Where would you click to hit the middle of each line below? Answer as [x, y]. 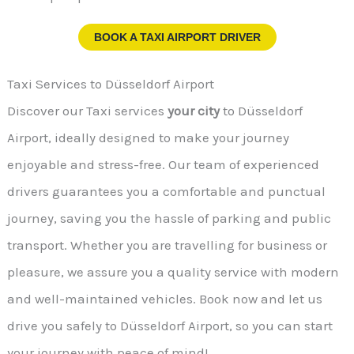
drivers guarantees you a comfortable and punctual [167, 192]
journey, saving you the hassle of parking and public [169, 218]
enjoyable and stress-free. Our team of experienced [164, 165]
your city [192, 111]
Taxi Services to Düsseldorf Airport [111, 84]
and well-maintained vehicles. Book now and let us [165, 299]
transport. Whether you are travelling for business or [168, 245]
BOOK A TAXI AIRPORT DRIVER [177, 37]
